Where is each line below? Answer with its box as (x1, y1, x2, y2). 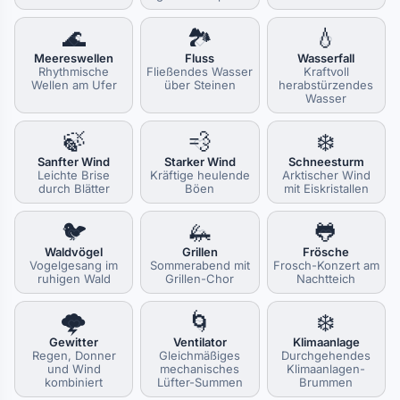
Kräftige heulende (149, 168, 250, 182)
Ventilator (172, 335, 227, 349)
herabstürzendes (279, 78, 374, 92)
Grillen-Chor (165, 271, 235, 286)
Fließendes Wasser (146, 64, 254, 79)
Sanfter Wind (37, 154, 111, 169)
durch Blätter (37, 181, 110, 196)
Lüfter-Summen (156, 375, 243, 389)
